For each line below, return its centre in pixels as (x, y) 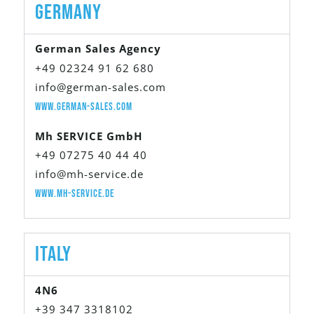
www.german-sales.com (84, 107)
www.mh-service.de (75, 193)
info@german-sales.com (101, 87)
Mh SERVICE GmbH (89, 136)
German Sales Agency (98, 49)
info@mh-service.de (89, 173)
